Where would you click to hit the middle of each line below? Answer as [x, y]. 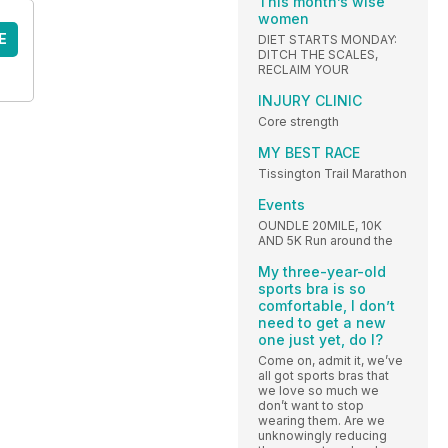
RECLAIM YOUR [303, 69]
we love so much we [318, 390]
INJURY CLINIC [310, 100]
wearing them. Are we [321, 420]
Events [281, 204]
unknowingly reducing [322, 435]
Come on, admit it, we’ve [330, 360]
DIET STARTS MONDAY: [327, 39]
